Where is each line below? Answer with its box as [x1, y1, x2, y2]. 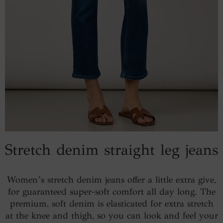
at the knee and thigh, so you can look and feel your [5, 210, 218, 221]
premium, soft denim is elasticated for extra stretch [9, 198, 214, 209]
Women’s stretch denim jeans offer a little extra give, [7, 174, 216, 185]
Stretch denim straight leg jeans [5, 140, 218, 159]
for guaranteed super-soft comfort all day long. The [7, 186, 216, 197]
